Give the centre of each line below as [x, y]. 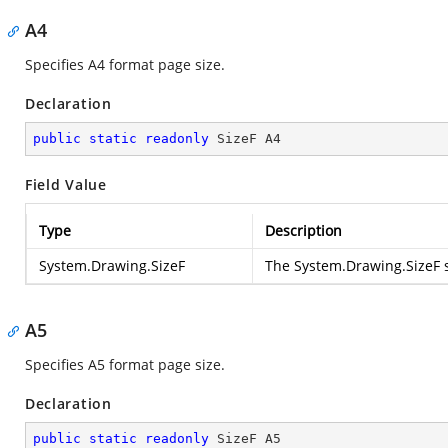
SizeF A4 [245, 138]
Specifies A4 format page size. [125, 64]
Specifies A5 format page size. [125, 364]
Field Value [66, 184]
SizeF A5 [245, 438]
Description [303, 230]
